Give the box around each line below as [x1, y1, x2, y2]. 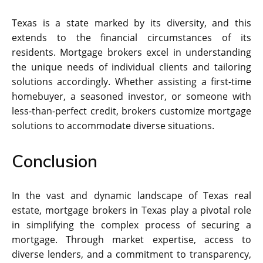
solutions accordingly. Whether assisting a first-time [12, 75, 251, 88]
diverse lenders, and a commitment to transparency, [12, 247, 251, 261]
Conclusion [12, 150, 97, 171]
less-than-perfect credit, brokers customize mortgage [12, 104, 251, 117]
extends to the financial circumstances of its [12, 31, 251, 44]
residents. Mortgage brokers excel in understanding [12, 45, 251, 59]
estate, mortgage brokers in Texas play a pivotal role [12, 203, 251, 217]
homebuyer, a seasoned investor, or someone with [12, 89, 251, 103]
